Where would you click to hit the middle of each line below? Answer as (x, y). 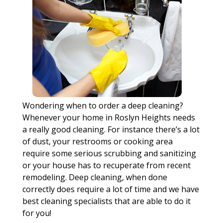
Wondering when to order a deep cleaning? (103, 106)
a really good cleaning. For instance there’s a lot (111, 129)
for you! (37, 213)
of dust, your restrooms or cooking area (97, 141)
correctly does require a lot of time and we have (111, 189)
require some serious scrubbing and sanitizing (109, 153)
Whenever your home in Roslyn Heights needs (109, 117)
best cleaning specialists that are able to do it (106, 201)
